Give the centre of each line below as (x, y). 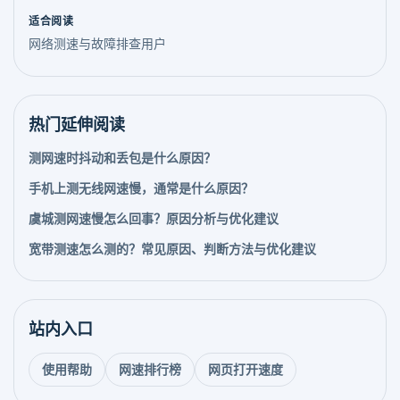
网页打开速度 (246, 370)
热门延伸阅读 (77, 125)
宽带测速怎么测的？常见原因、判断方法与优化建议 (172, 249)
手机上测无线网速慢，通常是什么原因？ (141, 188)
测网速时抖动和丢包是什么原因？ (122, 158)
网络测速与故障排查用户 (97, 44)
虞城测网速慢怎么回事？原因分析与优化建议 (154, 219)
